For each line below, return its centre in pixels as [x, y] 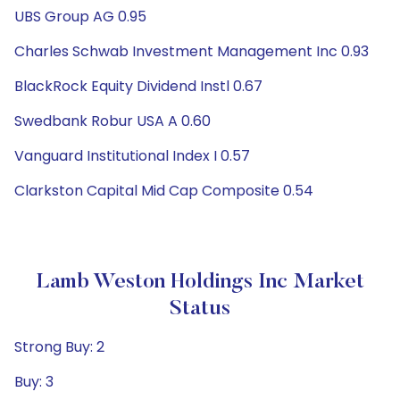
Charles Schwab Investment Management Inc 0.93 [192, 51]
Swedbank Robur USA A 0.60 [112, 121]
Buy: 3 [34, 382]
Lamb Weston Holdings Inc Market [200, 282]
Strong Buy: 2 [59, 347]
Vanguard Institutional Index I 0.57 [132, 156]
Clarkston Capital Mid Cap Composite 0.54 [164, 191]
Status [200, 309]
